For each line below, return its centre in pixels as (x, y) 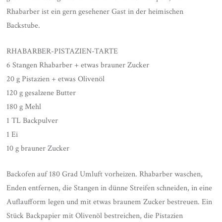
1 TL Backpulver (32, 121)
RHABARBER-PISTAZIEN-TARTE (62, 51)
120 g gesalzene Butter (41, 93)
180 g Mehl (24, 107)
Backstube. (24, 26)
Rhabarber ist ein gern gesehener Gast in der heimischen (95, 12)
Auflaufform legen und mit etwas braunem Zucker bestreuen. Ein (110, 202)
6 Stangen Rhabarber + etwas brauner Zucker (78, 65)
